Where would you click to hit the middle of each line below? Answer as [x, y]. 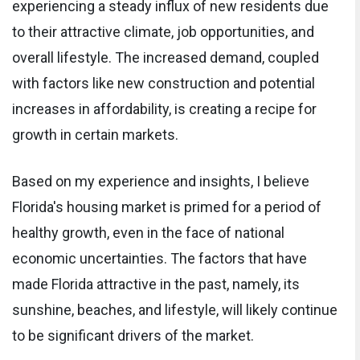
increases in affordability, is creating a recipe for [164, 108]
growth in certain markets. [95, 134]
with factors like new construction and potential [164, 83]
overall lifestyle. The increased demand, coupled [166, 57]
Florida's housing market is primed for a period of [167, 207]
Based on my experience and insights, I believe [161, 181]
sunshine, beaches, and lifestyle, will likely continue [175, 309]
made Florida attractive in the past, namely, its [156, 284]
